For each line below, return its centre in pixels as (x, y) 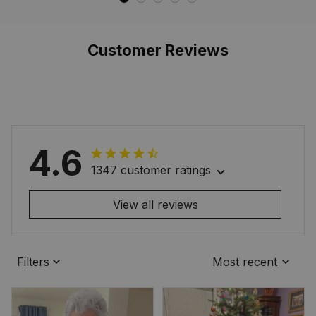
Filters (33, 261)
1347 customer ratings (151, 170)
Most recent (245, 261)
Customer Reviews (158, 50)
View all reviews (155, 204)
